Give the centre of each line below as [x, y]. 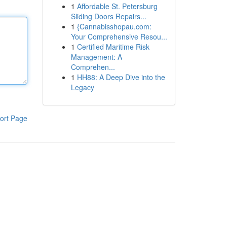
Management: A [96, 57]
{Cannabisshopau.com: [114, 26]
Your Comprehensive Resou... [119, 36]
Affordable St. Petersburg [117, 6]
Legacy [82, 87]
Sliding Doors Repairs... [108, 16]
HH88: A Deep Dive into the [121, 77]
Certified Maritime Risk [113, 47]
